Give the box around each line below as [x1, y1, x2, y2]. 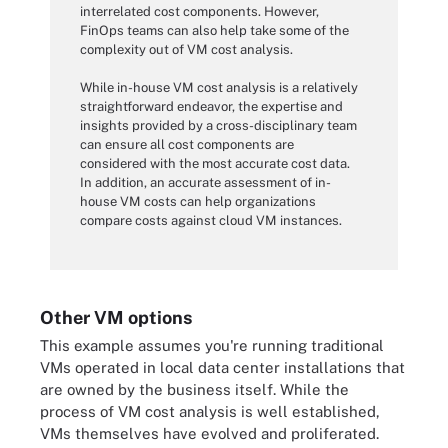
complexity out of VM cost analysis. [80, 41, 293, 57]
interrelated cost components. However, [80, 3, 319, 19]
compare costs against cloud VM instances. [80, 213, 342, 228]
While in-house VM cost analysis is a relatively [80, 80, 358, 95]
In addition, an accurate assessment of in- [80, 175, 331, 190]
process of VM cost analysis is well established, [40, 402, 380, 420]
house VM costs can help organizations [80, 194, 316, 209]
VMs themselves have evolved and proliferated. [40, 424, 379, 442]
